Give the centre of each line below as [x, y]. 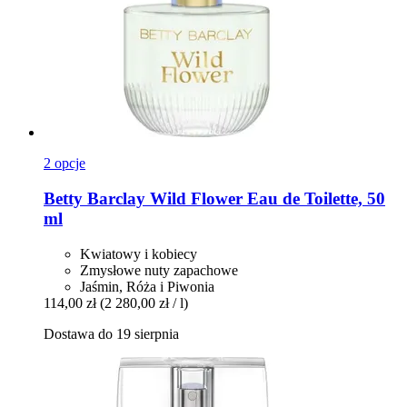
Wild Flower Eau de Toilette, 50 [265, 198]
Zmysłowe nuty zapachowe [159, 270]
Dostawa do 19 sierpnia [111, 333]
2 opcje [65, 164]
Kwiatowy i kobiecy [139, 253]
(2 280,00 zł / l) [144, 303]
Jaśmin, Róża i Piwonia [147, 286]
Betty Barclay [94, 198]
